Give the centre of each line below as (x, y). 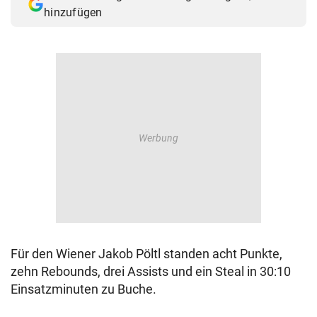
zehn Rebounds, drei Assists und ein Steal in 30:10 (151, 272)
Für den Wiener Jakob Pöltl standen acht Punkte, (146, 254)
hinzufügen (73, 13)
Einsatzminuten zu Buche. (83, 289)
